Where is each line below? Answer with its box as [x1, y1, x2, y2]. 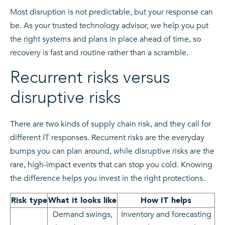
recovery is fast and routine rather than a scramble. [10, 47, 188, 58]
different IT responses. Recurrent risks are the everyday [10, 132, 204, 143]
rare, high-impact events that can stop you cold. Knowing [10, 159, 212, 170]
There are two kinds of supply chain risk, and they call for [10, 118, 211, 130]
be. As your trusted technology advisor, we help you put [10, 20, 208, 31]
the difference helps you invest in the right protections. [10, 172, 205, 184]
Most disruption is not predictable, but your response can [10, 6, 213, 18]
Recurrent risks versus [10, 65, 170, 89]
